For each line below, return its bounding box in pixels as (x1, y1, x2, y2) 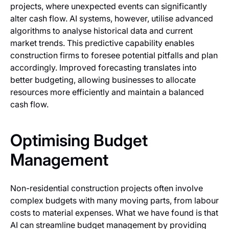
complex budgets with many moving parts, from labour (10, 195, 219, 206)
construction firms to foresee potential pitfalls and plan (10, 50, 218, 61)
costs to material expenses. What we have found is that (10, 208, 218, 218)
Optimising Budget (10, 130, 148, 151)
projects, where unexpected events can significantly (10, 1, 207, 12)
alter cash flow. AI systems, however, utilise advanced (10, 13, 213, 24)
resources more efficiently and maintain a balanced (10, 87, 204, 98)
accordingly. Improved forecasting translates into (10, 62, 197, 73)
